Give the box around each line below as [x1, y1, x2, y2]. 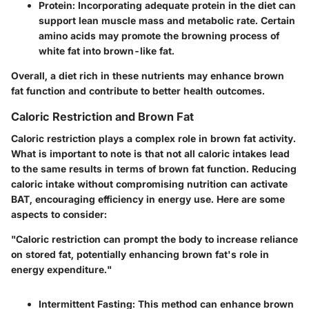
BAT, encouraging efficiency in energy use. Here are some [11, 193, 285, 206]
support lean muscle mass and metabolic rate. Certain [39, 14, 295, 26]
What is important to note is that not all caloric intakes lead [11, 148, 290, 160]
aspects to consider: [11, 208, 107, 221]
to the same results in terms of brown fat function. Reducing [11, 163, 297, 175]
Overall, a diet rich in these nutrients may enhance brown [11, 69, 284, 81]
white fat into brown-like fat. [39, 44, 175, 57]
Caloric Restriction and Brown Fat [11, 109, 194, 123]
